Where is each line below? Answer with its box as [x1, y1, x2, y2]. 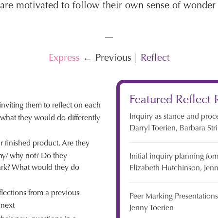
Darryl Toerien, [129, 123, 180, 132]
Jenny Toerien [129, 203, 174, 212]
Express [48, 52, 80, 63]
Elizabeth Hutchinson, [129, 163, 204, 172]
